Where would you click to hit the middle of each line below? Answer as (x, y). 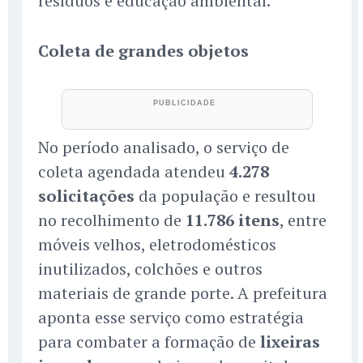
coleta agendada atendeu (134, 172)
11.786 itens (233, 220)
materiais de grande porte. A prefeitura (183, 293)
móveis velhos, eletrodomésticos (157, 245)
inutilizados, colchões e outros (150, 269)
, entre (303, 220)
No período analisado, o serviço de (164, 147)
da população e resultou (225, 196)
